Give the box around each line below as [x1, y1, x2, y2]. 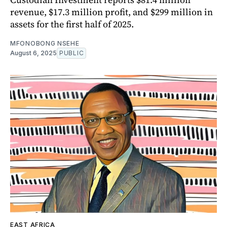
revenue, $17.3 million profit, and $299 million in [10, 5, 213, 18]
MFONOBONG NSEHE [10, 39, 80, 47]
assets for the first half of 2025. [10, 17, 134, 30]
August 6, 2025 [10, 49, 57, 57]
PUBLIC [59, 49, 84, 57]
